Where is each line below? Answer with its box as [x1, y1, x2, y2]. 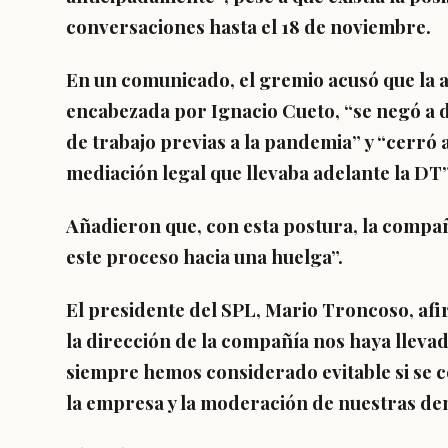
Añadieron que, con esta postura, [66, 213, 362, 238]
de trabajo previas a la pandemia [66, 129, 352, 154]
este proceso [66, 244, 179, 269]
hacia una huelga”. [179, 244, 343, 269]
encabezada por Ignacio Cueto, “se [66, 98, 372, 123]
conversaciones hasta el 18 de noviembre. [66, 14, 431, 39]
